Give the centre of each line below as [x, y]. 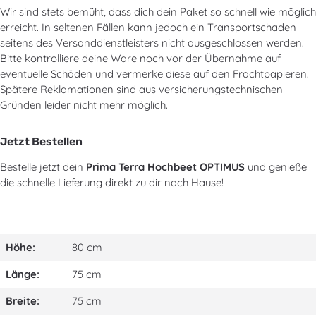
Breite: [23, 301]
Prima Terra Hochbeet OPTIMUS [165, 167]
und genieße [276, 167]
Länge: [23, 274]
